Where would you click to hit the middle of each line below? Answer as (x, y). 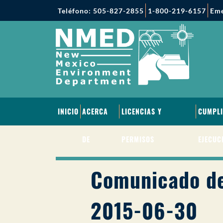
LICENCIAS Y (141, 111)
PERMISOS (138, 139)
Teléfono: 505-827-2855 (101, 11)
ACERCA (95, 111)
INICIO (68, 111)
